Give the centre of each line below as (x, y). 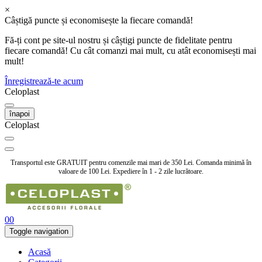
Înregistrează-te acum (44, 81)
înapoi (20, 114)
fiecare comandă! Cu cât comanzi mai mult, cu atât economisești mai (130, 51)
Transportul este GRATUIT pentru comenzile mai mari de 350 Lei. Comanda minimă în (131, 163)
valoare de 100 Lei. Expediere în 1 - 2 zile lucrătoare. (131, 171)
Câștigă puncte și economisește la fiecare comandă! (99, 20)
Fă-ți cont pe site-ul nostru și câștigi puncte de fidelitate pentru (118, 40)
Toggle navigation (39, 231)
